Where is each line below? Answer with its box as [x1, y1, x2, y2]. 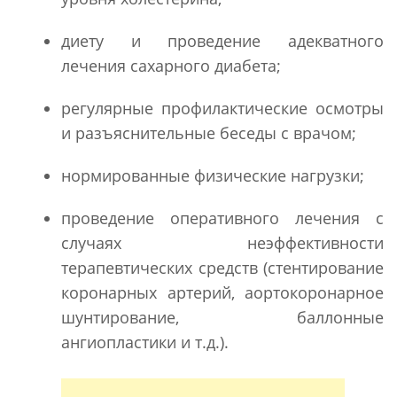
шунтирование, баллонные [61, 306, 384, 328]
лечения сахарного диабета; [61, 54, 281, 76]
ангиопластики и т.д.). [61, 331, 229, 353]
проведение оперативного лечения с [61, 206, 384, 229]
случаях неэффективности [61, 231, 384, 253]
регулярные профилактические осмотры [61, 97, 384, 119]
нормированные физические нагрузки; [61, 164, 364, 186]
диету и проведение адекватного [61, 29, 384, 51]
